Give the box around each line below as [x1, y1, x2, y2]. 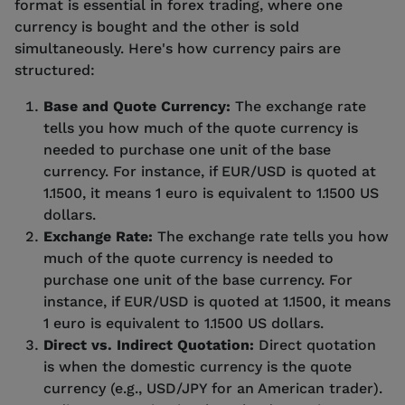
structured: [14, 61, 95, 79]
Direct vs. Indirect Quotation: [43, 335, 259, 353]
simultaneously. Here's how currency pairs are [14, 39, 341, 57]
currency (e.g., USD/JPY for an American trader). [43, 379, 382, 397]
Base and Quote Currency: [43, 97, 235, 115]
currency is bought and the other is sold [14, 17, 299, 35]
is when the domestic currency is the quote [43, 357, 352, 375]
